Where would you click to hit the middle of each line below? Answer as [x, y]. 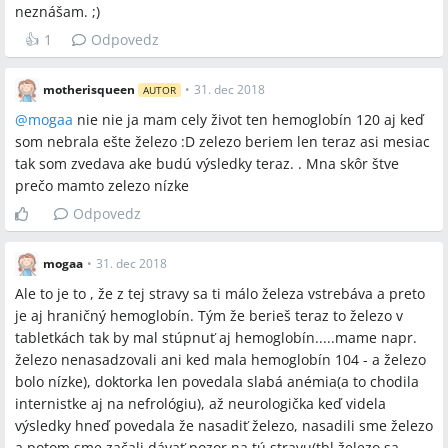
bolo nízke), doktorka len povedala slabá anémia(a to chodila [217, 381]
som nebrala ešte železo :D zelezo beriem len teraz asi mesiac [222, 141]
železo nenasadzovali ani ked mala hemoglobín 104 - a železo [220, 359]
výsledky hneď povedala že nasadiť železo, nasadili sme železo [224, 425]
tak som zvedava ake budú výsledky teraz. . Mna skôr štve [207, 163]
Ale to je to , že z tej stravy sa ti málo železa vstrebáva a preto [220, 293]
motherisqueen [89, 89]
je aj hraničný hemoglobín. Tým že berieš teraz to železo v [209, 315]
